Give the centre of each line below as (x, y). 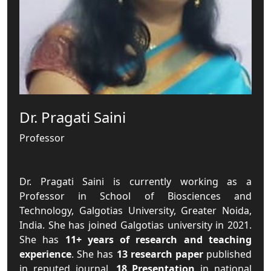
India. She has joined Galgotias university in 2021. (135, 225)
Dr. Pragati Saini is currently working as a (135, 181)
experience (45, 254)
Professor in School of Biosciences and (135, 196)
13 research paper (160, 254)
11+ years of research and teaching (158, 240)
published (227, 254)
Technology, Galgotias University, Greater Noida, (135, 211)
